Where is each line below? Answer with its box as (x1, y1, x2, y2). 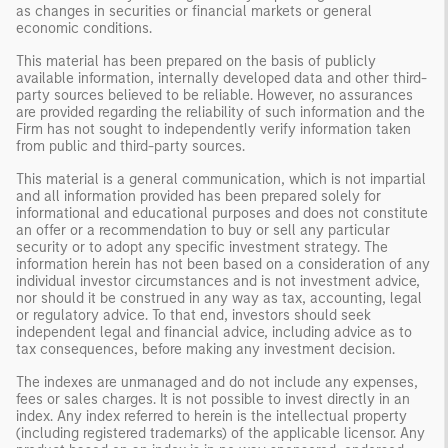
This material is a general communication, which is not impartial (16, 170, 426, 188)
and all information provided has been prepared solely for (16, 187, 381, 205)
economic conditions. (16, 19, 152, 37)
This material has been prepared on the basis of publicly (16, 52, 376, 70)
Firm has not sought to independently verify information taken (16, 120, 411, 138)
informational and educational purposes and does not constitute (16, 204, 428, 222)
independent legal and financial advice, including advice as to (16, 323, 412, 341)
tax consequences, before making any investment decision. (16, 340, 395, 358)
